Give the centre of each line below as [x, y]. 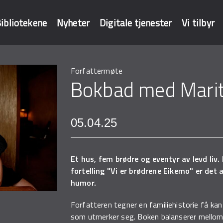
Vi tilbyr [198, 23]
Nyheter [73, 23]
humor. [83, 183]
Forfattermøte [97, 71]
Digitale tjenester [136, 23]
